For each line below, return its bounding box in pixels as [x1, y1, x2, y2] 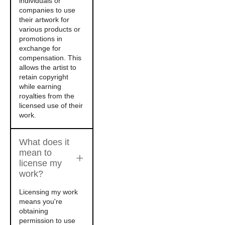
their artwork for [19, 16, 69, 24]
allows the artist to [19, 63, 76, 71]
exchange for [19, 44, 61, 52]
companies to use [19, 6, 75, 14]
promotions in [19, 35, 62, 43]
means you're [19, 197, 62, 205]
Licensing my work [19, 188, 78, 196]
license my [19, 158, 62, 168]
